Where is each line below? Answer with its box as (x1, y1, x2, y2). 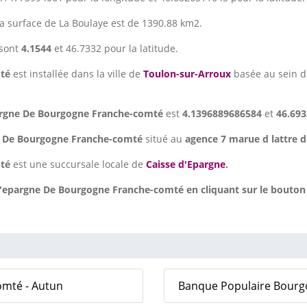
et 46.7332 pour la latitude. (51, 42, 178, 56)
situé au (145, 132, 185, 146)
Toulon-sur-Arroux (143, 67, 231, 81)
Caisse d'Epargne (146, 158, 225, 171)
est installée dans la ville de (13, 67, 143, 81)
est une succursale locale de (10, 158, 146, 171)
